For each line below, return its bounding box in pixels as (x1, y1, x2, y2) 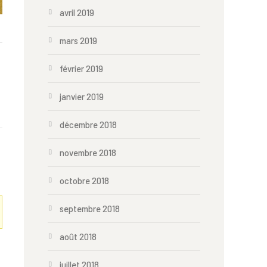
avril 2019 (60, 7, 94, 18)
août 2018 (60, 231, 97, 242)
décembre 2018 (60, 119, 117, 130)
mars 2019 (60, 35, 97, 46)
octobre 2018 (60, 175, 109, 186)
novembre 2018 (60, 147, 116, 158)
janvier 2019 (60, 91, 104, 102)
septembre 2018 (60, 203, 120, 214)
